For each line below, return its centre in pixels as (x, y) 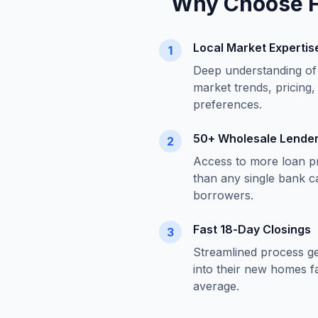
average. (216, 286)
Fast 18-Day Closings (252, 229)
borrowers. (223, 195)
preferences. (227, 104)
